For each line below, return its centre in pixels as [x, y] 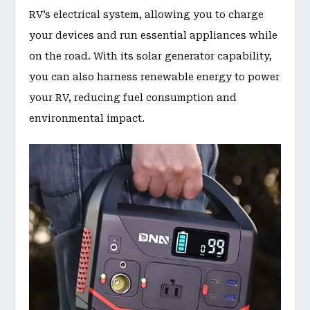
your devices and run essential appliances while [154, 35]
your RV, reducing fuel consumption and [133, 97]
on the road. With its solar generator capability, [151, 56]
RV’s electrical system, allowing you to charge [147, 14]
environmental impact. [87, 118]
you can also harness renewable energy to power [155, 76]
